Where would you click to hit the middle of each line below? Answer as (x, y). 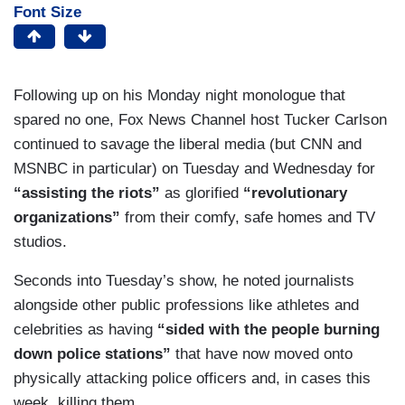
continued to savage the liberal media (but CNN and (188, 145)
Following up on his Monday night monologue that (179, 96)
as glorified (202, 193)
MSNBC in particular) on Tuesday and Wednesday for (194, 169)
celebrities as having (83, 330)
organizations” (67, 218)
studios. (40, 242)
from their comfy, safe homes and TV (248, 218)
